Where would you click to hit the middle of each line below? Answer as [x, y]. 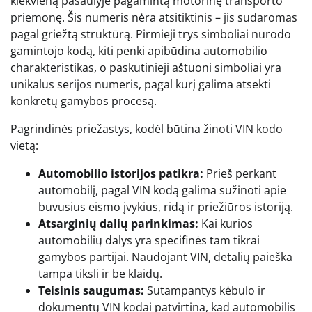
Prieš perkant [240, 173]
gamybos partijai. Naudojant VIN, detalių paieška [165, 257]
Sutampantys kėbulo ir [205, 290]
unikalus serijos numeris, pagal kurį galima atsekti [141, 84]
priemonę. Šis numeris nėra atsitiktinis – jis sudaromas [154, 17]
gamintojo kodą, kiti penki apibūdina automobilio [139, 50]
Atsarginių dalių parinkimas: [118, 223]
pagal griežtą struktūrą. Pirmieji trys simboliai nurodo [151, 34]
